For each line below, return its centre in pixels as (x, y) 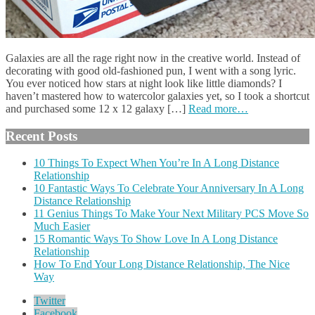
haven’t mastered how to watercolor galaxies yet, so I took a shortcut (157, 96)
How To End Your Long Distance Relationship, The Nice (162, 264)
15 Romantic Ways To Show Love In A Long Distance (156, 239)
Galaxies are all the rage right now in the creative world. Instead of (153, 58)
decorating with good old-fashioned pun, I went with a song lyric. (151, 70)
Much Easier (62, 226)
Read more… (218, 108)
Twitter (50, 301)
